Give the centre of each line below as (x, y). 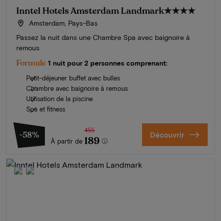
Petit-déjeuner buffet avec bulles (73, 78)
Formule (31, 63)
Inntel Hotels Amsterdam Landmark (90, 11)
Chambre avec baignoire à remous (77, 88)
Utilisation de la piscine (59, 98)
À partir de (67, 141)
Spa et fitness (46, 109)
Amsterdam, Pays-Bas (62, 23)
